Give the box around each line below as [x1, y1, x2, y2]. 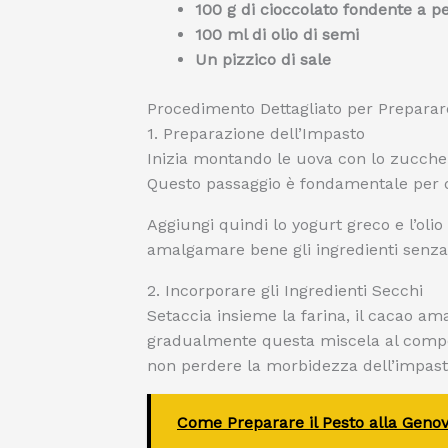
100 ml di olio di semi [195, 25, 359, 44]
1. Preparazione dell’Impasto [147, 124, 365, 143]
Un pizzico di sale [195, 50, 331, 69]
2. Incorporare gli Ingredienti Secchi [147, 281, 423, 300]
